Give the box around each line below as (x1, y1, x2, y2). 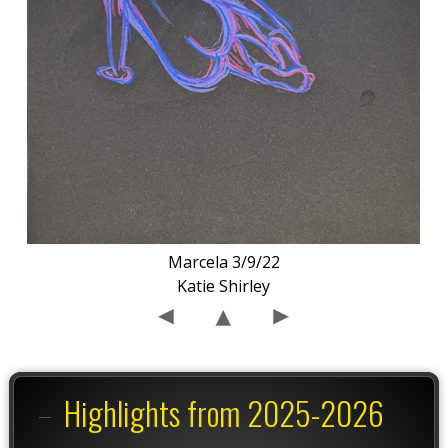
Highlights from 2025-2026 (64, 389, 384, 437)
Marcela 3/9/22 (167, 251, 280, 274)
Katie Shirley (177, 275, 271, 298)
